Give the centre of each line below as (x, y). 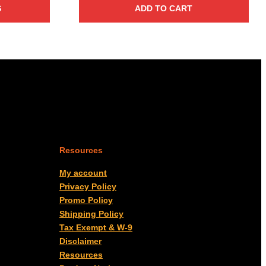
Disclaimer (80, 241)
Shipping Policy (91, 213)
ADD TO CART (164, 9)
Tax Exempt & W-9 (96, 227)
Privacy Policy (88, 186)
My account (83, 172)
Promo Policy (86, 200)
